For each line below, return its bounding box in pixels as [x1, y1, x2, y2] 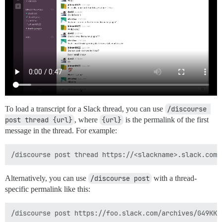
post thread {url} [5, 115, 72, 124]
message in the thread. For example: [5, 126, 117, 135]
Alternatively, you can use [5, 173, 88, 182]
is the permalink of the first [123, 115, 209, 124]
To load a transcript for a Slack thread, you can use [5, 104, 165, 113]
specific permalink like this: [5, 184, 90, 193]
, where [74, 115, 100, 124]
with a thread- [152, 173, 197, 182]
